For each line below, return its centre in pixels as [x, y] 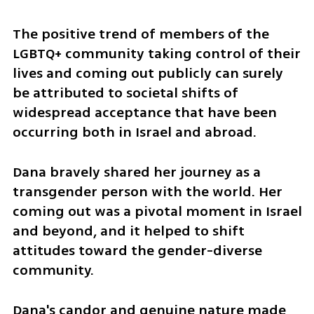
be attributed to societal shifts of [125, 93]
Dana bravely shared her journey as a [136, 172]
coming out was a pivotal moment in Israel [157, 211]
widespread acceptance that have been [144, 113]
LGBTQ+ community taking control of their [156, 54]
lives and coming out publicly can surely [148, 74]
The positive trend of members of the [141, 34]
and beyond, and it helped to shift [128, 231]
